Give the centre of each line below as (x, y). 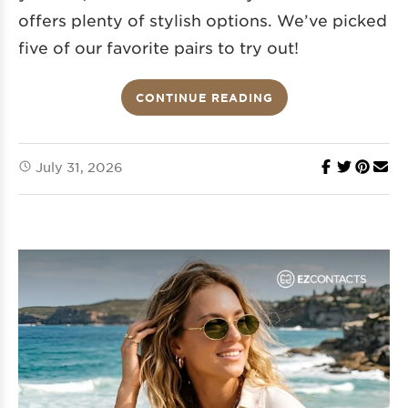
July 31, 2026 (79, 166)
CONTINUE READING (204, 97)
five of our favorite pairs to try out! (158, 47)
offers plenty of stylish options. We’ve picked (203, 20)
